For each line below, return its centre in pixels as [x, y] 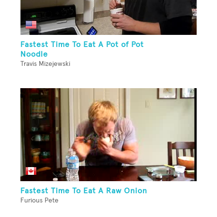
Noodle [34, 54]
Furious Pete [39, 201]
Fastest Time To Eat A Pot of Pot [82, 44]
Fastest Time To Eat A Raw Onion [84, 191]
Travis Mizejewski [45, 64]
